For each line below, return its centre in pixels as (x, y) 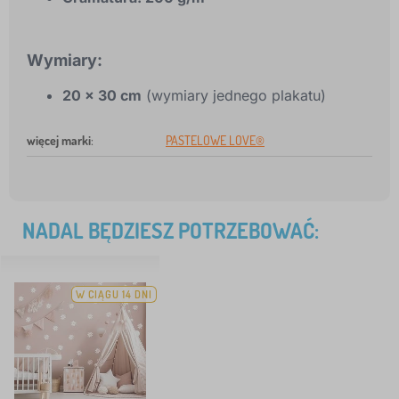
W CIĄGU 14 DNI (114, 295)
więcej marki (59, 141)
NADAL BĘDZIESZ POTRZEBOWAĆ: (171, 231)
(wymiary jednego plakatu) (234, 96)
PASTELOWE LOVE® (215, 141)
